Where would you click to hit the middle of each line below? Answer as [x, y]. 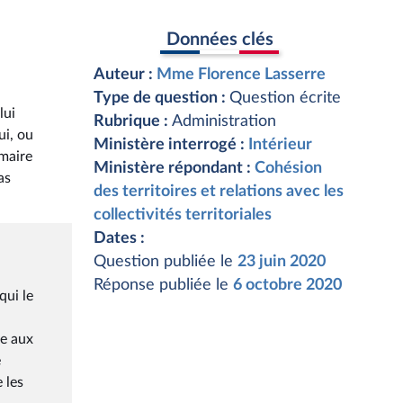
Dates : [119, 238]
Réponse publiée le [163, 285]
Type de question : [161, 98]
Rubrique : [133, 121]
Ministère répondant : [174, 168]
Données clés [219, 39]
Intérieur [280, 145]
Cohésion [288, 168]
